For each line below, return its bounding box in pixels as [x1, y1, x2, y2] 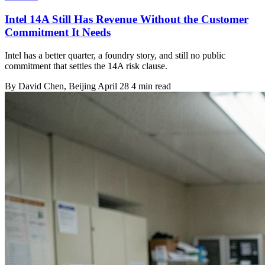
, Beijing [64, 81, 98, 91]
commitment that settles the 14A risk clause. [5, 61, 167, 71]
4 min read [131, 81, 171, 91]
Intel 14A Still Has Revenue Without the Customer [5, 13, 248, 26]
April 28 [98, 81, 129, 91]
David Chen [18, 81, 64, 91]
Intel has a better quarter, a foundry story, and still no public [5, 50, 225, 60]
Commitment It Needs [5, 26, 111, 39]
